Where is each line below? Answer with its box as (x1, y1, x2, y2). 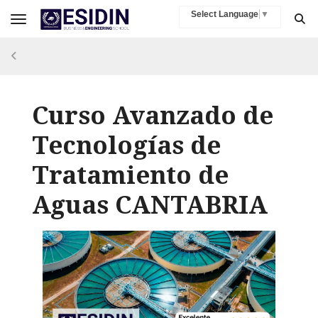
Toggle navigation (10, 16, 105, 28)
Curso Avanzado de (32, 101, 273, 130)
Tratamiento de (32, 160, 229, 190)
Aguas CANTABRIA (32, 190, 268, 219)
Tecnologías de (32, 131, 221, 160)
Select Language (191, 9, 258, 19)
